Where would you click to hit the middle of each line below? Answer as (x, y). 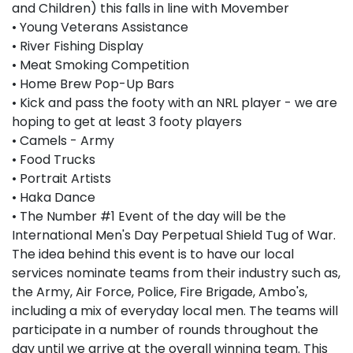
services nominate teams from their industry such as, (176, 273)
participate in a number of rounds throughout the (165, 330)
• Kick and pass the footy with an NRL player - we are (175, 103)
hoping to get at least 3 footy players (127, 122)
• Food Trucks (54, 160)
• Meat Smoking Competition (100, 65)
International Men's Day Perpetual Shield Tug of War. (174, 236)
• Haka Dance (54, 198)
